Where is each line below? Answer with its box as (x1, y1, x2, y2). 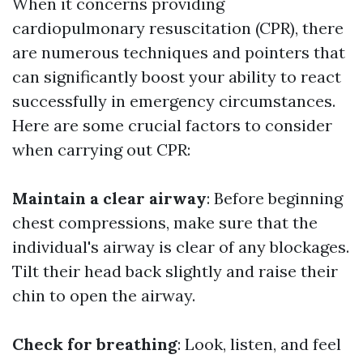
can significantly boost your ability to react (12, 66, 341, 88)
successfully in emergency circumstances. (12, 91, 335, 112)
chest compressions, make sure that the (12, 212, 318, 233)
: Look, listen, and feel (177, 334, 341, 355)
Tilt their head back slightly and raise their (12, 261, 338, 282)
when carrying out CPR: (12, 139, 190, 160)
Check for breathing (12, 334, 177, 355)
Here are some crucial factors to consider (12, 115, 332, 136)
